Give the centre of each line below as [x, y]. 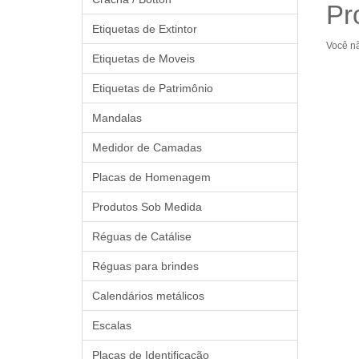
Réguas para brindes [145, 266]
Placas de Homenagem [151, 177]
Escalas [112, 325]
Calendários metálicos [148, 296]
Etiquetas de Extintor [145, 29]
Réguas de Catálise [142, 236]
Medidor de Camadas [147, 147]
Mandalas [117, 118]
